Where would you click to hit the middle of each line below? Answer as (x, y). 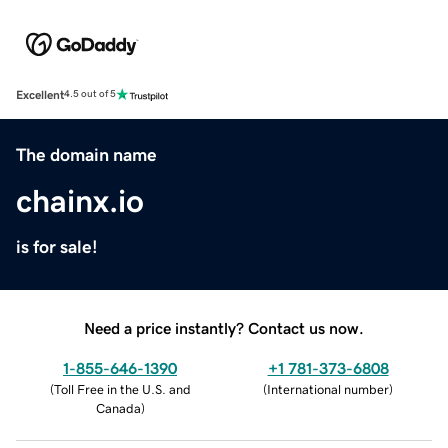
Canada (118, 408)
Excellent (40, 94)
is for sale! (57, 246)
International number (328, 389)
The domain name (86, 154)
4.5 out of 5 (90, 94)
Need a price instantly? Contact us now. (224, 327)
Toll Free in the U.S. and (122, 389)
